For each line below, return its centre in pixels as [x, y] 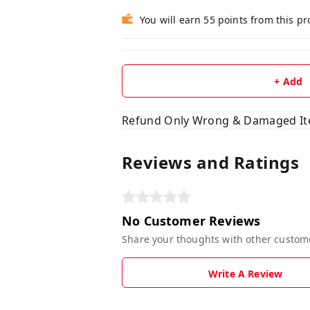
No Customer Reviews [191, 221]
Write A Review [245, 274]
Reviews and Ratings [211, 162]
